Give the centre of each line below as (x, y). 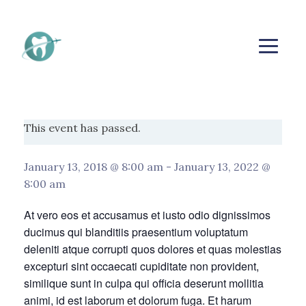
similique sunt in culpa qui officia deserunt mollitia (144, 283)
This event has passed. (82, 128)
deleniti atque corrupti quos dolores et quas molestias (153, 249)
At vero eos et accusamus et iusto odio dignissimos (147, 215)
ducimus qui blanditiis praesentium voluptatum (136, 232)
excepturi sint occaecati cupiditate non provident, (141, 266)
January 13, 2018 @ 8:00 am (94, 167)
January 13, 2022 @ (222, 167)
